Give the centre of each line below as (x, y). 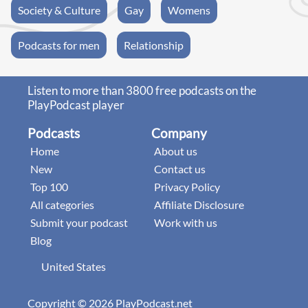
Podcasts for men (59, 45)
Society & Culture (59, 10)
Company (179, 133)
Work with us (186, 222)
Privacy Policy (187, 186)
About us (176, 151)
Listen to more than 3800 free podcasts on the (142, 90)
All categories (62, 204)
